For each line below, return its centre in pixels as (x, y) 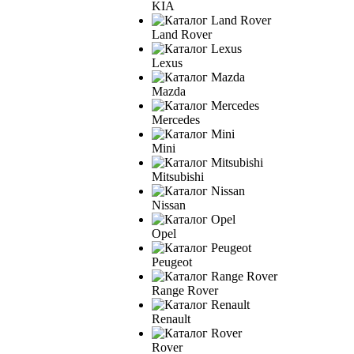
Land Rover (182, 34)
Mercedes (176, 119)
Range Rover (185, 290)
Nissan (169, 205)
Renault (171, 318)
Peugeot (172, 262)
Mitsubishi (178, 176)
